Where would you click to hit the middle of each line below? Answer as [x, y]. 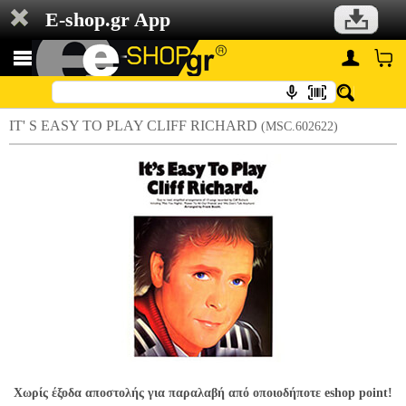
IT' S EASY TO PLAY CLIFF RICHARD [135, 126]
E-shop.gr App [108, 19]
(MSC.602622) [300, 126]
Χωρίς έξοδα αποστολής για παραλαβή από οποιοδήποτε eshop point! [203, 393]
